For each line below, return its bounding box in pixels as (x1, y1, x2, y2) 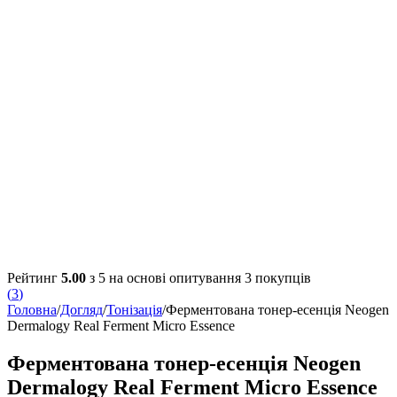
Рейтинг (7, 270, 61, 286)
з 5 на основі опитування (86, 270, 245, 286)
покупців (252, 270, 311, 286)
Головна (7, 302, 57, 318)
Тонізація (106, 302, 162, 318)
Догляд (60, 302, 103, 318)
